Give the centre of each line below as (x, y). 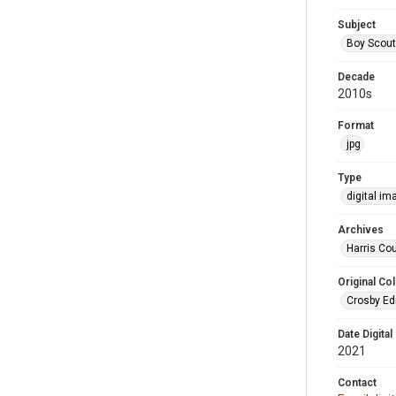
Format (356, 126)
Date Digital (365, 334)
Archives (361, 230)
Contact (357, 383)
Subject (357, 25)
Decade (356, 77)
